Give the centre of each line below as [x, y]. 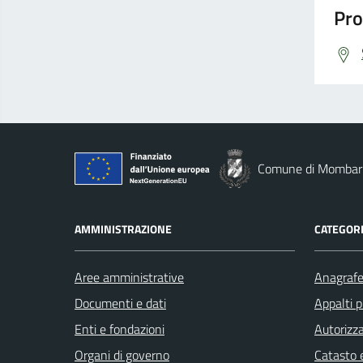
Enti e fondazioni [120, 329]
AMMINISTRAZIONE [123, 228]
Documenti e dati [120, 303]
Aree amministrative [129, 277]
